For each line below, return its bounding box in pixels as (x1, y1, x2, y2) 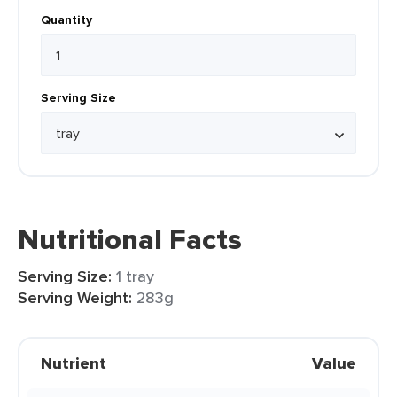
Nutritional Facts (18, 218, 242, 261)
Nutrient (41, 352, 106, 375)
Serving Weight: (18, 286, 132, 309)
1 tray (116, 265, 154, 287)
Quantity (41, 11, 92, 28)
